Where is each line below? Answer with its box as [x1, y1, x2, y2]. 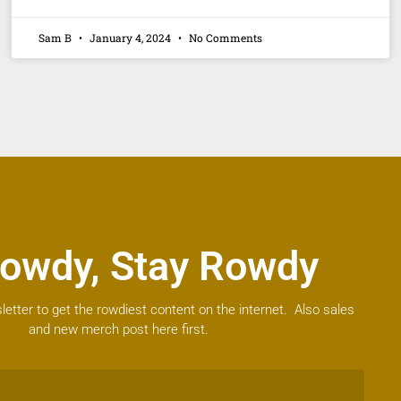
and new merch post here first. [28, 320, 209, 337]
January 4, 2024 [87, 30, 175, 45]
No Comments [186, 30, 263, 45]
